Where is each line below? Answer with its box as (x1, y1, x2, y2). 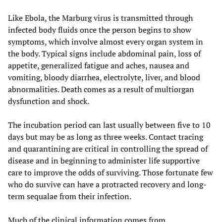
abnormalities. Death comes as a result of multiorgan (8, 83, 194, 95)
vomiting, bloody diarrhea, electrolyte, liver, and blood (8, 71, 200, 83)
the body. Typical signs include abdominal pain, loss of (8, 48, 201, 59)
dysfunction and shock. (8, 95, 91, 107)
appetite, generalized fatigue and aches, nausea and (8, 59, 189, 71)
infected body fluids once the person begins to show (8, 24, 191, 35)
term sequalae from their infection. (8, 190, 131, 202)
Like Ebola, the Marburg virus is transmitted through (8, 12, 193, 23)
